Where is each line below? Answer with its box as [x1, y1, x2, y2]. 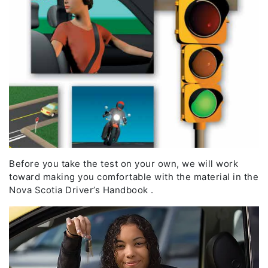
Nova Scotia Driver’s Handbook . [9, 184, 154, 196]
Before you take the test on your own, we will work [9, 158, 238, 170]
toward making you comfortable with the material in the [9, 171, 258, 183]
